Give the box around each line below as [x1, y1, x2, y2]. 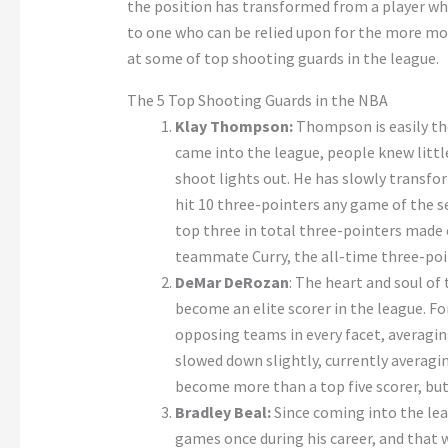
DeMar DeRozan [174, 272, 289, 293]
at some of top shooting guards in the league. [126, 48, 439, 69]
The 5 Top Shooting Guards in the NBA [126, 90, 388, 111]
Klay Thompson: [174, 116, 296, 137]
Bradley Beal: [174, 402, 271, 423]
